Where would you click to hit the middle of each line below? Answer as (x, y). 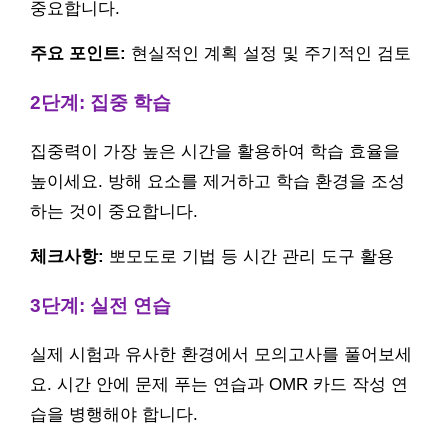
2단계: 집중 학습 (100, 102)
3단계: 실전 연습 (100, 305)
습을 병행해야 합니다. (114, 414)
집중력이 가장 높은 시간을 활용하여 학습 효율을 (215, 151)
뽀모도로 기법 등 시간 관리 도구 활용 (249, 256)
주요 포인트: (78, 53)
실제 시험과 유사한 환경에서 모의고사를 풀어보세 (221, 354)
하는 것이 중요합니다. (114, 211)
